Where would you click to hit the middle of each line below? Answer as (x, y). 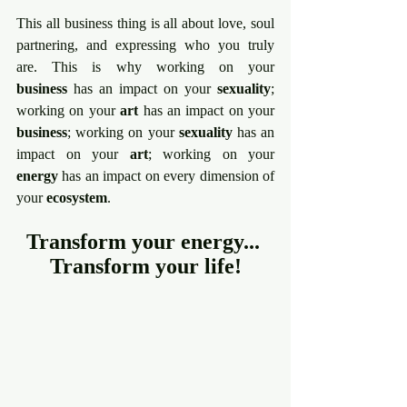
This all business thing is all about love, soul (145, 23)
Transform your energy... (145, 241)
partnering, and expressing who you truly (145, 45)
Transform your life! (145, 266)
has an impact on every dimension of (166, 175)
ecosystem (77, 197)
